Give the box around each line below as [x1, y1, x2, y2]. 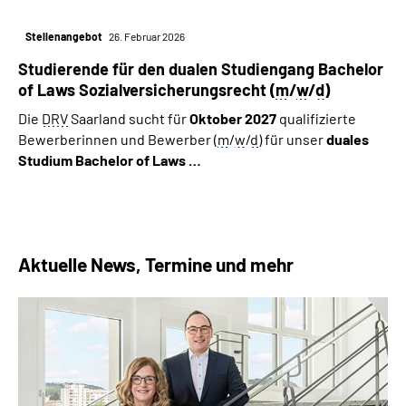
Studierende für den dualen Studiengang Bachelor [18, 59, 383, 80]
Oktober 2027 [189, 110, 276, 128]
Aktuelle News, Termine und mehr [18, 253, 294, 276]
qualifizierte [276, 110, 356, 128]
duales [326, 130, 369, 149]
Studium [18, 151, 72, 169]
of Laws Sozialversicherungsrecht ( [18, 80, 275, 101]
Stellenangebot [25, 30, 104, 43]
